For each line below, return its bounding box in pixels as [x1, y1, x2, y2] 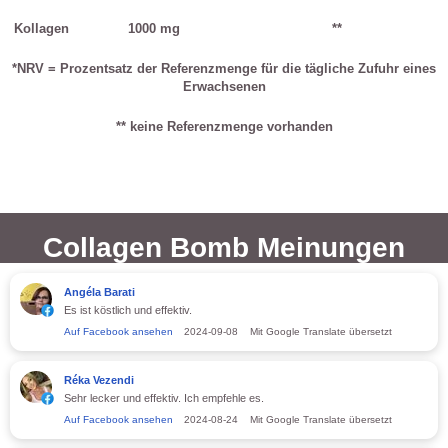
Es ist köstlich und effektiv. [64, 304, 192, 317]
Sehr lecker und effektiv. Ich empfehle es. [64, 392, 264, 405]
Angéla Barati [64, 286, 135, 299]
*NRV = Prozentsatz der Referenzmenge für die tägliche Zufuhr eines [12, 61, 436, 77]
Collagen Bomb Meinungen [43, 232, 405, 264]
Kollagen [13, 21, 69, 37]
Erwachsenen [182, 79, 266, 95]
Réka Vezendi [64, 374, 134, 387]
